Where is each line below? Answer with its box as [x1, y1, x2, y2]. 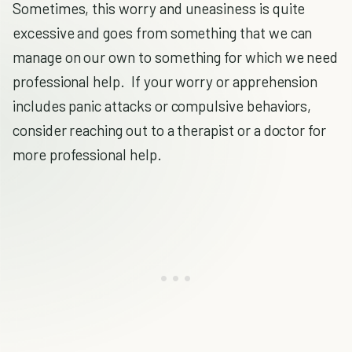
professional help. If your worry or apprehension [13, 72, 318, 90]
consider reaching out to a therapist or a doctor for [13, 121, 327, 139]
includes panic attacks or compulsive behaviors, [13, 97, 312, 115]
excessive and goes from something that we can [13, 24, 313, 42]
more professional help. [13, 145, 162, 163]
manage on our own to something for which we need [13, 48, 339, 66]
